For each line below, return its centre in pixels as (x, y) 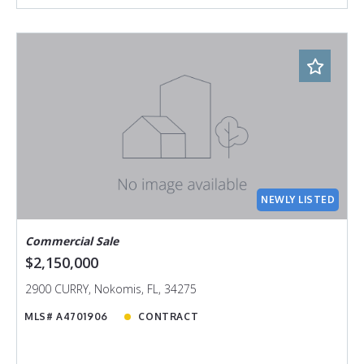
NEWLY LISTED (298, 200)
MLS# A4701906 (66, 317)
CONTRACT (169, 317)
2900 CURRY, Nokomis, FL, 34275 (110, 288)
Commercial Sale (71, 240)
